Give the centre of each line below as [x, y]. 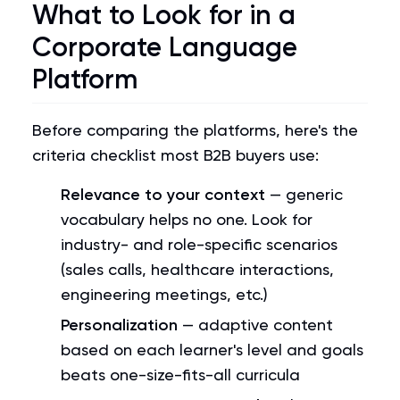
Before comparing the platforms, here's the [195, 130]
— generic [304, 194]
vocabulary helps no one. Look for [187, 219]
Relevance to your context [163, 195]
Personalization [119, 325]
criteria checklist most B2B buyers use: [175, 155]
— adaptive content [255, 325]
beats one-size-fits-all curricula [180, 375]
